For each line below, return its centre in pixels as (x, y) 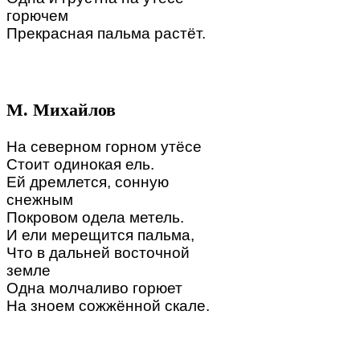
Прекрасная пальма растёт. (106, 33)
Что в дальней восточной (98, 253)
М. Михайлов (61, 109)
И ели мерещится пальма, (100, 235)
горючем (37, 15)
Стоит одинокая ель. (80, 165)
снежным (40, 200)
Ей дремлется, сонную (88, 182)
